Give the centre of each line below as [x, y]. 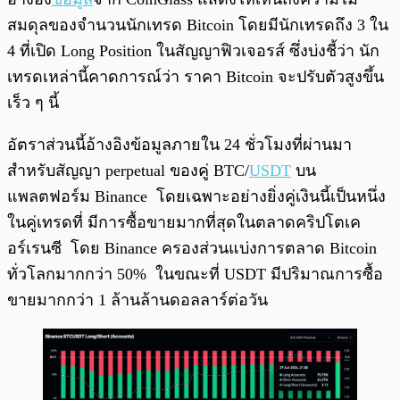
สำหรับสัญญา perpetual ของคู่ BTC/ [128, 171]
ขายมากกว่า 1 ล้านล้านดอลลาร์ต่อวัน [137, 300]
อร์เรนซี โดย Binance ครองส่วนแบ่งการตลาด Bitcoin [192, 249]
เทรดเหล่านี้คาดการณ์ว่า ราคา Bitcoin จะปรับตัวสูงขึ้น [196, 77]
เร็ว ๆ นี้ [33, 103]
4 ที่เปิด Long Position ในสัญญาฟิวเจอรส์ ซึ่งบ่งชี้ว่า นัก [193, 51]
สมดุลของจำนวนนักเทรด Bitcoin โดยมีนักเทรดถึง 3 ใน [198, 25]
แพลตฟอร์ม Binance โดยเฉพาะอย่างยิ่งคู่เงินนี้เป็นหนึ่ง [196, 197]
